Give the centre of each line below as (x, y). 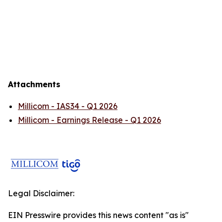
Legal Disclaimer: (41, 193)
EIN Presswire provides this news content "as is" (98, 215)
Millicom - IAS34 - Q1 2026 (68, 106)
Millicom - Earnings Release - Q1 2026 (89, 120)
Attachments (34, 84)
